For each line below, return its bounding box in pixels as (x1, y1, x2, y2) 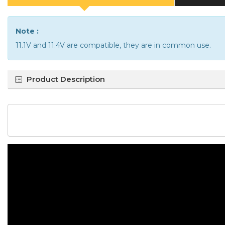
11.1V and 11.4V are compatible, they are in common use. (16, 41, 211, 50)
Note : (16, 27, 39, 36)
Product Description (27, 74, 105, 84)
